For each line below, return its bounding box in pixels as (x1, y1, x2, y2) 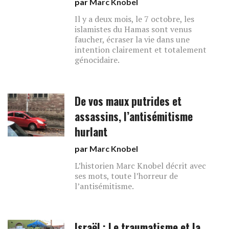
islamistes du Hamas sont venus (75, 24, 192, 35)
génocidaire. (75, 54, 120, 65)
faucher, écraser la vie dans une (75, 34, 190, 45)
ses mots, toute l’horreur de (75, 170, 178, 181)
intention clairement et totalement (75, 44, 207, 55)
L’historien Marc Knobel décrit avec (75, 160, 207, 171)
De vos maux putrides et (75, 93, 182, 109)
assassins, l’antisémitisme (75, 108, 193, 124)
